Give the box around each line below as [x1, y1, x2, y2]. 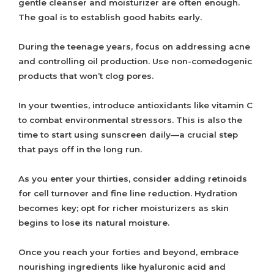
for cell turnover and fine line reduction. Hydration [18, 188, 237, 199]
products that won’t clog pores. [18, 71, 154, 81]
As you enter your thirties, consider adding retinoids [18, 174, 247, 184]
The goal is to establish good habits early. [18, 12, 202, 23]
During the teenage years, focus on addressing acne [18, 42, 250, 52]
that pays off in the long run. [18, 144, 142, 155]
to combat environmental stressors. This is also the [18, 115, 242, 125]
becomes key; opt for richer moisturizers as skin [18, 203, 229, 213]
